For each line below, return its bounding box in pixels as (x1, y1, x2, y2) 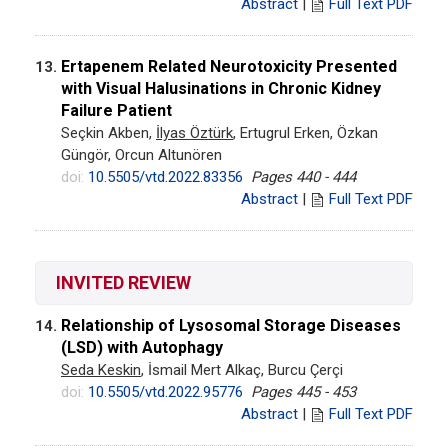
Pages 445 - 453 (251, 382, 356, 401)
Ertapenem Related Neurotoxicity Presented (61, 56, 397, 76)
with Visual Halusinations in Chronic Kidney (61, 78, 381, 98)
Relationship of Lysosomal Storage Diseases (61, 315, 401, 335)
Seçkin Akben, (61, 123, 156, 142)
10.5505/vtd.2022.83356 (88, 167, 243, 186)
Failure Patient (61, 100, 172, 120)
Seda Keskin (61, 360, 141, 379)
